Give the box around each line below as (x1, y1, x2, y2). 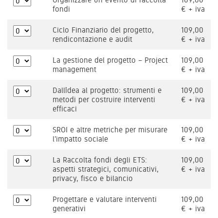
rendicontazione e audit (53, 35, 132, 44)
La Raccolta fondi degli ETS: (53, 155, 147, 164)
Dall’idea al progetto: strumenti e (53, 86, 162, 95)
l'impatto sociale (53, 134, 108, 144)
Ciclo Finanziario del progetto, (53, 25, 154, 35)
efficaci (53, 104, 77, 113)
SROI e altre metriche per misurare (53, 125, 167, 134)
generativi (53, 204, 86, 213)
